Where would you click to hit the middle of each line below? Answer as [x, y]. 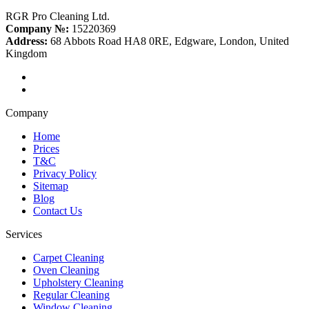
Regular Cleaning [71, 295]
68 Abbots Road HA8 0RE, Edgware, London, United [168, 41]
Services [24, 235]
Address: [27, 41]
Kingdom [26, 54]
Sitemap [51, 186]
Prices [46, 149]
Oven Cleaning [66, 270]
